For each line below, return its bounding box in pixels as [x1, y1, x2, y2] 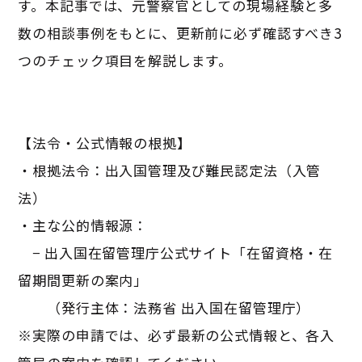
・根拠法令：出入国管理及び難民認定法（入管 [18, 159, 322, 180]
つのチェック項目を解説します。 [18, 49, 234, 70]
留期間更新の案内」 [18, 269, 149, 290]
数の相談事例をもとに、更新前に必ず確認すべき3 [18, 22, 342, 43]
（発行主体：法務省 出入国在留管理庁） [18, 297, 311, 318]
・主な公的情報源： [18, 214, 149, 235]
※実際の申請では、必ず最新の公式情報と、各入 [18, 324, 335, 345]
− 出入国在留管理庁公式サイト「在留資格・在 [18, 242, 333, 263]
